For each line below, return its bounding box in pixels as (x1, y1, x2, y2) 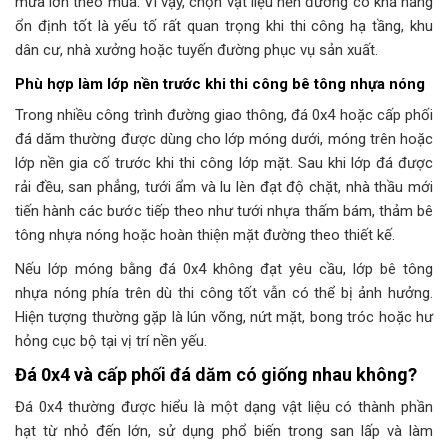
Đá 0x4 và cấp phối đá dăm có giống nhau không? (15, 364, 417, 386)
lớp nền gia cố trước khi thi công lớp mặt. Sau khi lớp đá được (15, 154, 433, 173)
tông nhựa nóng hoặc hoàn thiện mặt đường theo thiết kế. (15, 226, 395, 245)
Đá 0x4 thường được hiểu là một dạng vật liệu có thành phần (15, 398, 433, 417)
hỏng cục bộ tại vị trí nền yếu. (15, 332, 207, 351)
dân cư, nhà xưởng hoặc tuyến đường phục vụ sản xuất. (15, 40, 378, 59)
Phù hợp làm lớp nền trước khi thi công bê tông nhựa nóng (15, 74, 425, 93)
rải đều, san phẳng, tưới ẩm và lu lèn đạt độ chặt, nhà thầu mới (15, 178, 433, 197)
